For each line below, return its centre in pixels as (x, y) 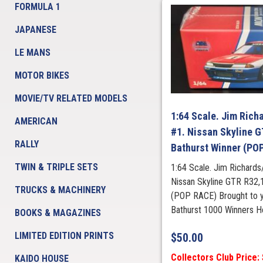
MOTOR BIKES (42, 75)
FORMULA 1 (38, 7)
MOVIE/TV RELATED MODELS (71, 98)
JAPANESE (36, 30)
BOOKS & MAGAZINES (58, 213)
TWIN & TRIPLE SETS (56, 167)
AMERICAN (36, 121)
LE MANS (33, 53)
